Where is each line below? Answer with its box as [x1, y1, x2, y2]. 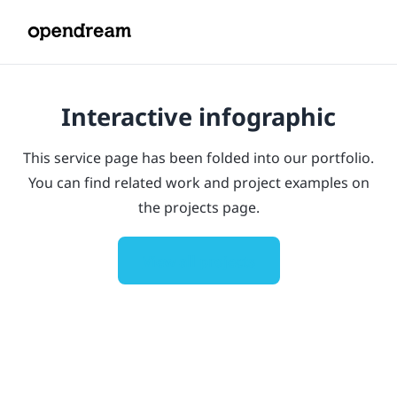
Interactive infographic [61, 96, 336, 135]
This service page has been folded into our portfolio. [23, 145, 374, 169]
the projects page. [137, 195, 260, 219]
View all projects [142, 249, 255, 273]
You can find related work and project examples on [27, 170, 370, 194]
